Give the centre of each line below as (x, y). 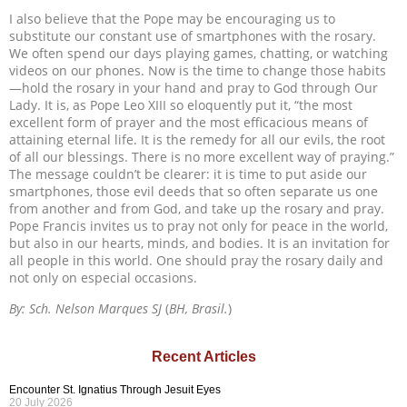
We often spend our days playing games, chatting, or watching (199, 54)
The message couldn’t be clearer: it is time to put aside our (188, 174)
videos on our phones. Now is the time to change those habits (198, 71)
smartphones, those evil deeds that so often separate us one (194, 192)
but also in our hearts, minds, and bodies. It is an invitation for (199, 243)
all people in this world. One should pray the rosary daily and (196, 261)
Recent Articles (203, 356)
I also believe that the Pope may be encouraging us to (172, 19)
